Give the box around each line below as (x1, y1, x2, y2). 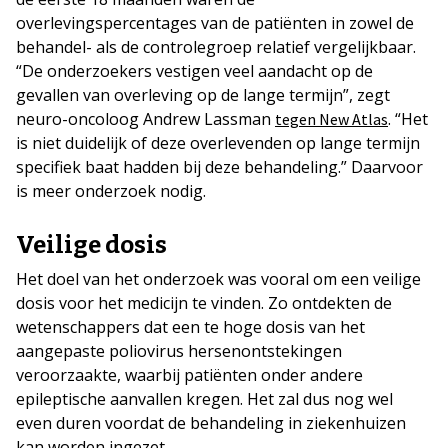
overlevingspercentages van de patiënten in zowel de (16, 12, 414, 34)
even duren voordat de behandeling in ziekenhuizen (16, 412, 406, 434)
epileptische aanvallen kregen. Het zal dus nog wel (16, 388, 393, 410)
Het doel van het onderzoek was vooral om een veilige (16, 268, 421, 290)
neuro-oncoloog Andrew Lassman (16, 108, 275, 130)
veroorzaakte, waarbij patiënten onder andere (16, 364, 363, 386)
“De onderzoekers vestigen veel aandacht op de (16, 60, 373, 82)
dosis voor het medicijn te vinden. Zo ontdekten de (16, 292, 392, 314)
